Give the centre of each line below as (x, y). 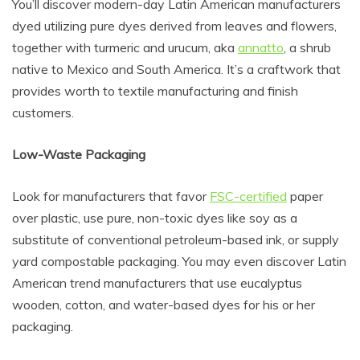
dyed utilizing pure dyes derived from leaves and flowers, (174, 26)
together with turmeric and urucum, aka (125, 47)
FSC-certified (248, 196)
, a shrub (307, 47)
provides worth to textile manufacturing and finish (155, 91)
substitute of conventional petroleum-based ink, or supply (176, 239)
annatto (261, 47)
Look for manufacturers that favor (111, 196)
